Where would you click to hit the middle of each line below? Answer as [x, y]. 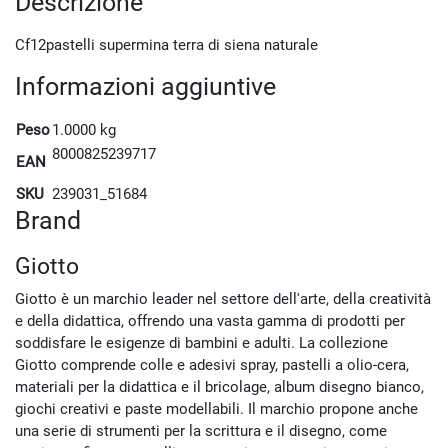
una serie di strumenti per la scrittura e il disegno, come [201, 431]
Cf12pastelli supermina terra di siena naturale [166, 45]
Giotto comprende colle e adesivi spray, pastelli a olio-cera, [212, 365]
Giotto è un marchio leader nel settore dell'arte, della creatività [223, 299]
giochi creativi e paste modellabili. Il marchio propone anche [216, 409]
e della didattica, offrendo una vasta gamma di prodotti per [210, 321]
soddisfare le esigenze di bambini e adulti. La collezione [201, 343]
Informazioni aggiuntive [145, 86]
